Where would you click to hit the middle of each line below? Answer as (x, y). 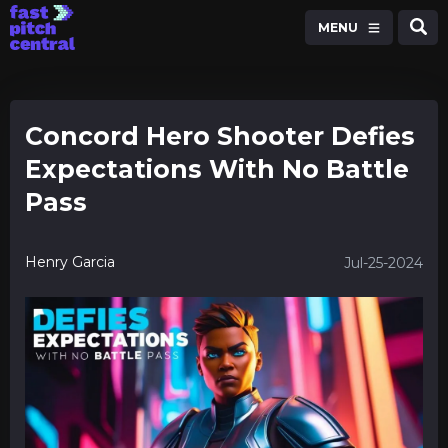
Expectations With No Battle (217, 169)
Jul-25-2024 (383, 263)
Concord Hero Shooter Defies (220, 136)
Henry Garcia (70, 261)
